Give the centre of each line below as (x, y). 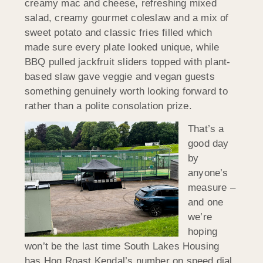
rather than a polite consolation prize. (108, 106)
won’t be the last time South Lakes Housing (122, 246)
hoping (203, 231)
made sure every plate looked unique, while (122, 47)
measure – (212, 187)
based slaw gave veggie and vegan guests (120, 76)
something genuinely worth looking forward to (126, 91)
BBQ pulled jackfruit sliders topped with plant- (128, 62)
